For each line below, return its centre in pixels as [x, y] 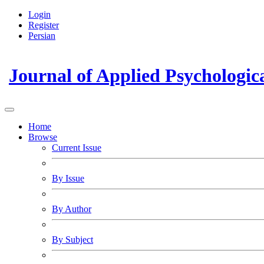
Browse [43, 137]
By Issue [68, 178]
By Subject [72, 240]
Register [44, 25]
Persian [42, 36]
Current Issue [77, 148]
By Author [72, 209]
